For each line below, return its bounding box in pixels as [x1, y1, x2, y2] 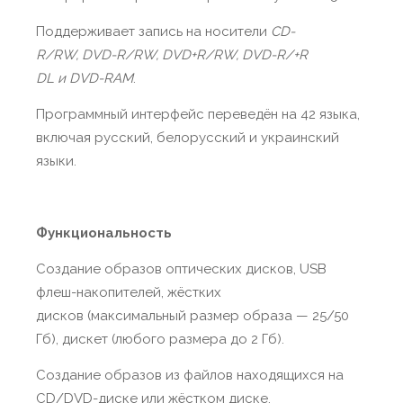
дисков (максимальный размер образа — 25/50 [36, 308, 349, 324]
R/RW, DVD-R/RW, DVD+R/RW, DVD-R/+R [36, 47, 308, 63]
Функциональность [36, 225, 172, 241]
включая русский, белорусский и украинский [36, 130, 339, 146]
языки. [36, 153, 76, 169]
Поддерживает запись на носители [36, 23, 271, 40]
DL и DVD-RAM [36, 70, 133, 86]
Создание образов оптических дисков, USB [36, 261, 327, 277]
